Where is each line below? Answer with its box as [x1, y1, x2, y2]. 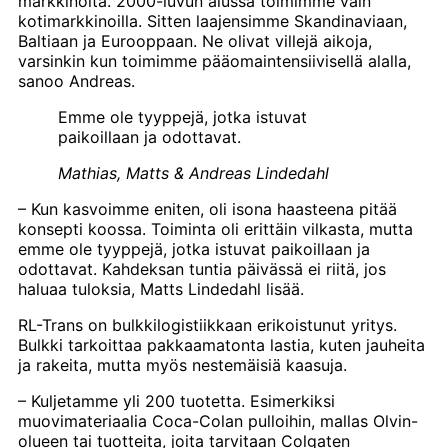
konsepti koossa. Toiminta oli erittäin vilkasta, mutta [18, 218, 413, 239]
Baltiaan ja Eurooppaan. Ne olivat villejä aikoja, [18, 30, 372, 51]
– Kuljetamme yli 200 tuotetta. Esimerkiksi [18, 390, 335, 411]
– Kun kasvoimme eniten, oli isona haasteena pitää [18, 198, 397, 219]
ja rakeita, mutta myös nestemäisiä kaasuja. [18, 354, 347, 375]
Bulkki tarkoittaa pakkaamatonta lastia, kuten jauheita [18, 334, 425, 355]
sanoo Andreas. [18, 70, 135, 91]
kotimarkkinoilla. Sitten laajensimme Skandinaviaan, [18, 10, 407, 31]
